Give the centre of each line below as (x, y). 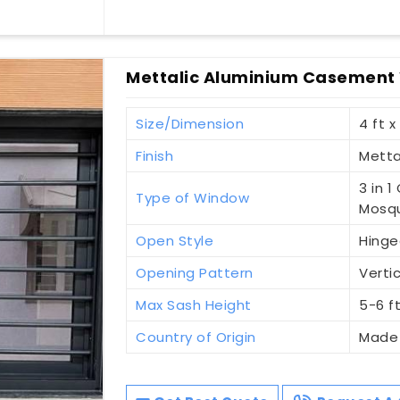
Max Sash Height (194, 304)
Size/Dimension (190, 123)
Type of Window (193, 197)
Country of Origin (196, 337)
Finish (155, 155)
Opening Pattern (195, 272)
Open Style (175, 240)
